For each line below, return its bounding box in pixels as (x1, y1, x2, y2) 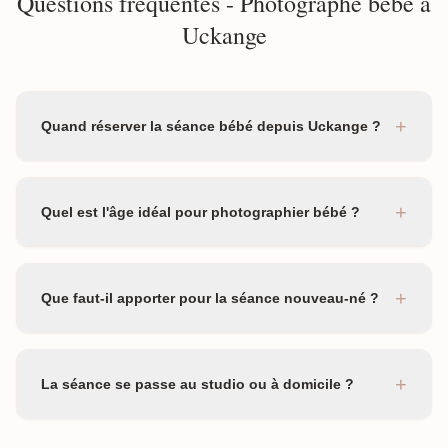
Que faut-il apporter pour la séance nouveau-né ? (41, 290, 379, 306)
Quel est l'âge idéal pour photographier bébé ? (41, 204, 360, 220)
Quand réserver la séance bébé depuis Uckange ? (41, 118, 381, 134)
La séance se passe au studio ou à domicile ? (41, 376, 354, 392)
